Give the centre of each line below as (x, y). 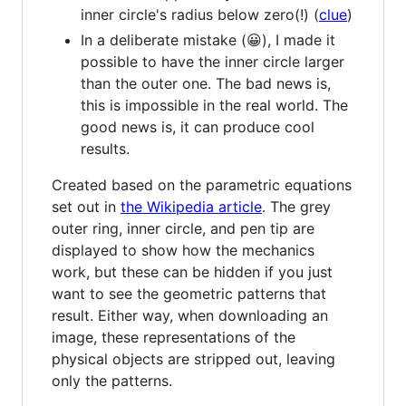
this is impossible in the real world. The (214, 105)
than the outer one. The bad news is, (206, 83)
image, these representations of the (174, 337)
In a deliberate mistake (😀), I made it (208, 40)
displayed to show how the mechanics (183, 250)
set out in (86, 207)
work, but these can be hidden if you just (192, 272)
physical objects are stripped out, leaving (193, 359)
